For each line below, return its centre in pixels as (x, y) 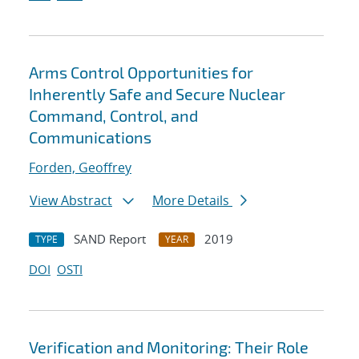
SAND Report (110, 239)
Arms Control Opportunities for (141, 73)
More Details (192, 201)
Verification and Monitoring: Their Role (169, 347)
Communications (90, 137)
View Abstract (71, 201)
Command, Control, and (113, 116)
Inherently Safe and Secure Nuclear (157, 94)
